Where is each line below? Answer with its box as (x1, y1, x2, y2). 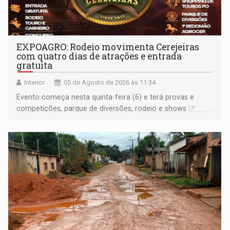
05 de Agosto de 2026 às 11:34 (64, 79, 156, 87)
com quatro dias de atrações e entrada (16, 50, 182, 63)
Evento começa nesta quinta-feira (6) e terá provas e (16, 93, 195, 102)
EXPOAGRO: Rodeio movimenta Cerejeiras (16, 41, 200, 53)
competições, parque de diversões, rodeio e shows (16, 104, 187, 113)
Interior (24, 79, 45, 87)
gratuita (16, 60, 53, 72)
